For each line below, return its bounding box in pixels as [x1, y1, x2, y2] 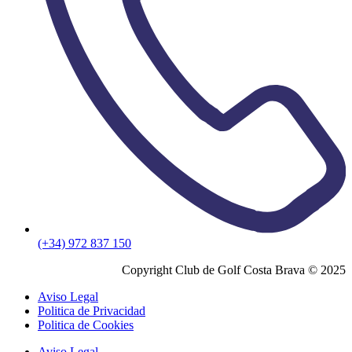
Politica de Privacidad [38, 304, 145, 318]
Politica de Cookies [38, 318, 134, 332]
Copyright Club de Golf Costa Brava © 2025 [122, 263, 346, 277]
